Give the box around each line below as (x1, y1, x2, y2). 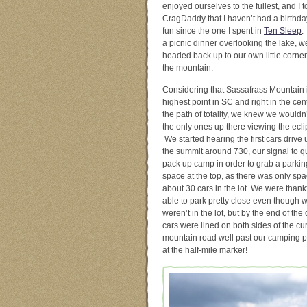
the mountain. (162, 63, 217, 73)
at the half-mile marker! (162, 245, 247, 256)
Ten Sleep (264, 26, 302, 36)
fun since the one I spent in (162, 26, 264, 36)
